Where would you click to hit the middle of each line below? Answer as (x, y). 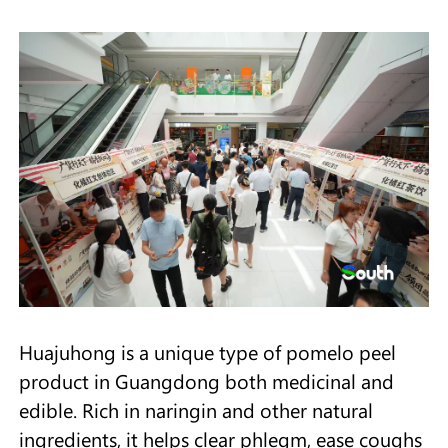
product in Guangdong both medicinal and (206, 380)
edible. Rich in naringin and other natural (195, 409)
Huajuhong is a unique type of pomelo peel (207, 351)
